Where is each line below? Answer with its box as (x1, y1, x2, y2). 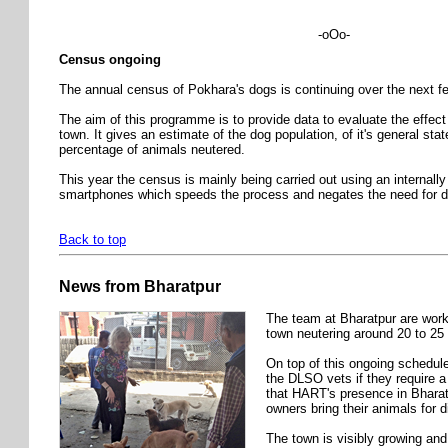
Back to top (59, 232, 126, 248)
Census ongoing (59, 52, 161, 68)
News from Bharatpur (59, 277, 221, 295)
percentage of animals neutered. (59, 142, 245, 158)
